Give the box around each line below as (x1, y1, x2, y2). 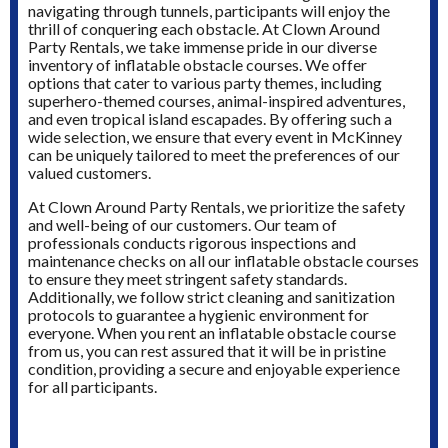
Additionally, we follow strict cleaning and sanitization (28, 287, 395, 307)
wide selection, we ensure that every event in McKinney (28, 127, 402, 147)
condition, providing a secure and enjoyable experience (28, 359, 400, 379)
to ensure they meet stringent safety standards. (28, 269, 347, 289)
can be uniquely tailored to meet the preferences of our (28, 145, 400, 165)
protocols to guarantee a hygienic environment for (28, 305, 369, 325)
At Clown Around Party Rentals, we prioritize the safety (28, 197, 405, 217)
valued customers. (28, 163, 151, 183)
